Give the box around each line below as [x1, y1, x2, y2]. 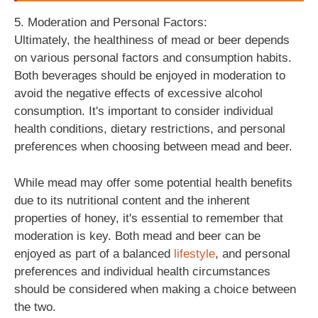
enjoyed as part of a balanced [14, 246, 174, 261]
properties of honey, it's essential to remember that [14, 211, 283, 225]
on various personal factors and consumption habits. [14, 51, 292, 65]
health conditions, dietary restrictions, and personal [14, 122, 285, 136]
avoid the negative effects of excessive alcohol [14, 87, 263, 100]
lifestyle [174, 246, 215, 261]
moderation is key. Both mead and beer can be [14, 229, 261, 243]
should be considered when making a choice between [14, 282, 296, 296]
